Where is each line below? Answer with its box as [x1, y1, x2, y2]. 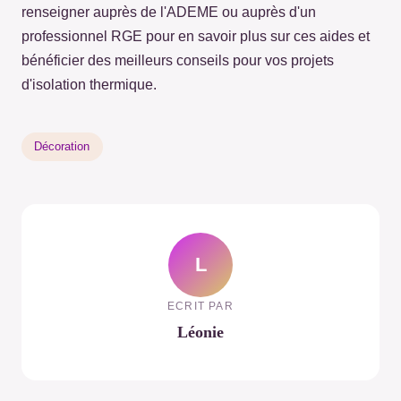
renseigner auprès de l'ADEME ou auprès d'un [21, 4, 316, 21]
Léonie [177, 322, 224, 341]
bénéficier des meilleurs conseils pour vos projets [21, 53, 334, 69]
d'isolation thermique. [21, 77, 157, 93]
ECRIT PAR [167, 299, 234, 312]
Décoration [34, 140, 90, 154]
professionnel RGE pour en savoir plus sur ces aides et [21, 29, 370, 45]
